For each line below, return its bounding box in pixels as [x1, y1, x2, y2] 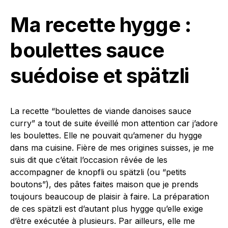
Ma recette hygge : [10, 12, 191, 37]
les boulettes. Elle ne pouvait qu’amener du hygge [10, 130, 202, 140]
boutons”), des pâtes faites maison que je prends [10, 179, 198, 189]
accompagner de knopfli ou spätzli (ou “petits [10, 166, 186, 177]
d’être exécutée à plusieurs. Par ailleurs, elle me [10, 215, 195, 226]
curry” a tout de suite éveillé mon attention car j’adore [10, 118, 218, 128]
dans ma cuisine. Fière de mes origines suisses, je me [10, 142, 214, 153]
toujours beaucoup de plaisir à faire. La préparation [10, 191, 209, 202]
